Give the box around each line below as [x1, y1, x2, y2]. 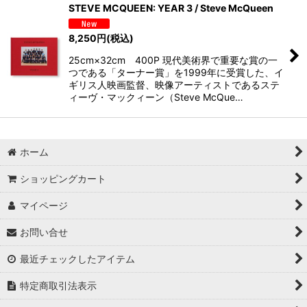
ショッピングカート [20, 173, 107, 185]
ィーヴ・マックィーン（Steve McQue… [69, 91, 243, 103]
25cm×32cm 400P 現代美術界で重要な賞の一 [69, 54, 278, 66]
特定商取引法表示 [20, 280, 97, 292]
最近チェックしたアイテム [20, 253, 136, 265]
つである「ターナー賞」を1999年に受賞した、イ [69, 66, 284, 79]
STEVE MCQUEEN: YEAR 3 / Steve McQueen [69, 2, 273, 14]
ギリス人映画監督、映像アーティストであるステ [69, 79, 280, 91]
